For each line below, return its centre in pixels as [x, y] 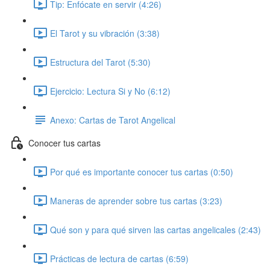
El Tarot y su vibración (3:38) [105, 33]
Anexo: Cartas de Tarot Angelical [113, 120]
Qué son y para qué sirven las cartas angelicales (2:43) [155, 229]
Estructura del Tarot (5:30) [100, 62]
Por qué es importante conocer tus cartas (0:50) [142, 171]
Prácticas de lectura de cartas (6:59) [119, 258]
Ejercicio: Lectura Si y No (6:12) [110, 91]
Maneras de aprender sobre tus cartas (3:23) [136, 200]
